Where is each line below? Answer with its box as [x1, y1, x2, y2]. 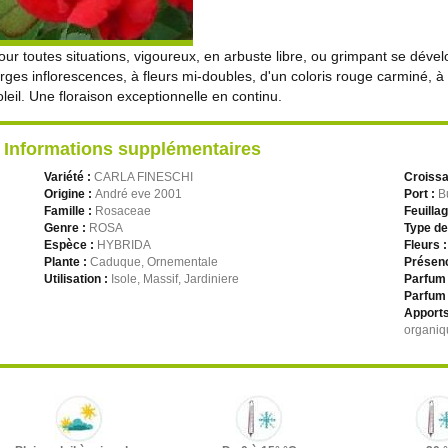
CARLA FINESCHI [94, 170, 193, 184]
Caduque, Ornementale [90, 255, 218, 269]
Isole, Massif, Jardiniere [111, 272, 239, 286]
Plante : [44, 255, 90, 269]
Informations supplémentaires [4, 139, 261, 159]
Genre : [44, 221, 89, 235]
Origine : [44, 187, 95, 201]
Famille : [44, 204, 95, 218]
